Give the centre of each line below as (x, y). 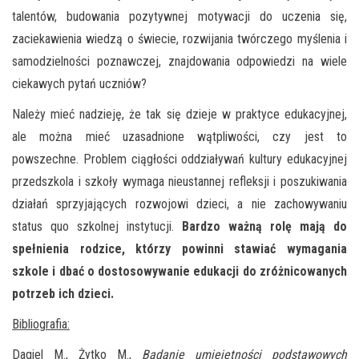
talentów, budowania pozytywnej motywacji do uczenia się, (179, 16)
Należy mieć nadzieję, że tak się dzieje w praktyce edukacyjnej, (179, 114)
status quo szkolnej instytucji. (97, 226)
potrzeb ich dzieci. (63, 293)
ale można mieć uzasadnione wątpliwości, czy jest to (179, 136)
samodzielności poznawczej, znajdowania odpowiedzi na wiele (179, 61)
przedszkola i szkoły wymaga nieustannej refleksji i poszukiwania (179, 181)
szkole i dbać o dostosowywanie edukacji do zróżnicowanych (179, 271)
